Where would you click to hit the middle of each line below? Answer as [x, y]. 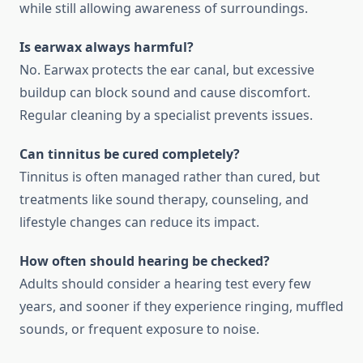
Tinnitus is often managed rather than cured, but [170, 177]
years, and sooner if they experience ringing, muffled [181, 307]
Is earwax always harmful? [107, 47]
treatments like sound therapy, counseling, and [164, 200]
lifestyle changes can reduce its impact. [139, 222]
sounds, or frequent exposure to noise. [139, 329]
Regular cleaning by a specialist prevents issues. [166, 115]
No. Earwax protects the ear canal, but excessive [167, 70]
